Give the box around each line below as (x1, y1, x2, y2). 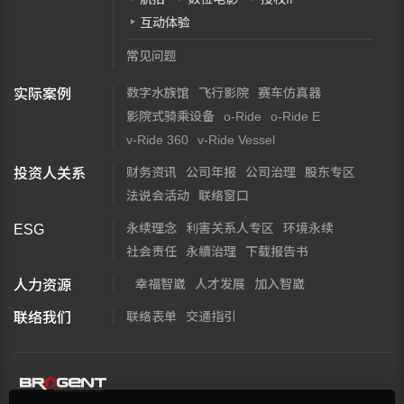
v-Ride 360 (126, 133, 188, 147)
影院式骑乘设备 (126, 109, 215, 124)
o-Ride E (271, 109, 320, 124)
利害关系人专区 (186, 221, 274, 235)
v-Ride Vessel (197, 133, 275, 147)
